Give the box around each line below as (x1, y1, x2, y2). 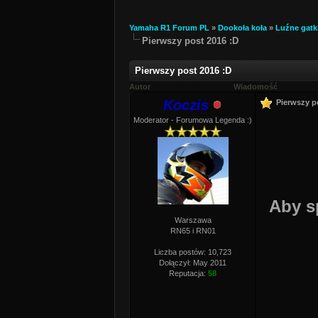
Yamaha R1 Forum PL (129, 23, 209, 32)
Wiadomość (234, 82, 278, 91)
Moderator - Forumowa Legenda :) (133, 116, 252, 124)
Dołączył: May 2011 (159, 258, 226, 267)
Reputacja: (169, 269, 208, 278)
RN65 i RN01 (170, 226, 216, 235)
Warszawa (174, 216, 212, 224)
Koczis (163, 97, 209, 113)
